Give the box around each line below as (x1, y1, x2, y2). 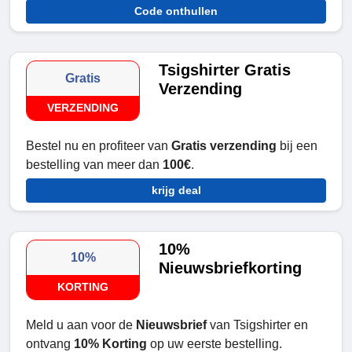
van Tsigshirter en (207, 318, 308, 332)
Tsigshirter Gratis (159, 61, 291, 79)
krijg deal (151, 184, 201, 197)
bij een (277, 139, 317, 153)
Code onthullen (134, 5, 218, 18)
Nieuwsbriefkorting (159, 259, 302, 277)
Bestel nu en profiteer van (26, 139, 171, 153)
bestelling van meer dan (26, 158, 163, 172)
